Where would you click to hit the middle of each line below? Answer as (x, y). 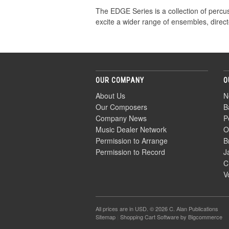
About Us (110, 96)
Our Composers (121, 107)
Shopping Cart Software (150, 217)
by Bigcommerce (201, 217)
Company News (121, 118)
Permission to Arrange (132, 141)
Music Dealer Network (131, 129)
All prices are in (115, 209)
